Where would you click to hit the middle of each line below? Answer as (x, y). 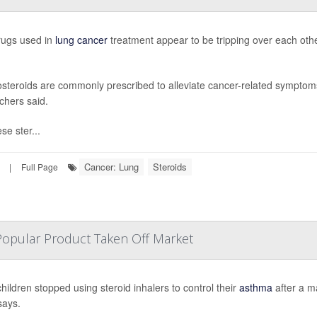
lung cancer (81, 40)
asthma (255, 287)
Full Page (40, 167)
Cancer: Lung (111, 167)
